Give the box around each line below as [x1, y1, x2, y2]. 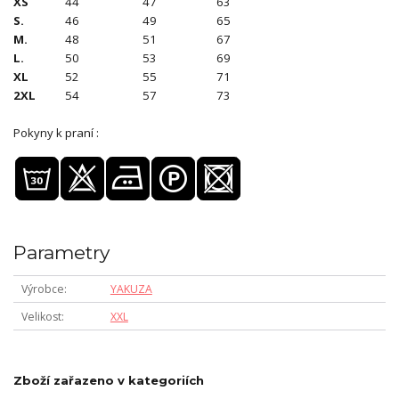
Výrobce [20, 281, 64, 297]
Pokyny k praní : [13, 124, 99, 141]
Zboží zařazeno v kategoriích [13, 372, 204, 387]
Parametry [13, 240, 110, 264]
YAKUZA [110, 281, 152, 297]
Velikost [20, 308, 61, 324]
